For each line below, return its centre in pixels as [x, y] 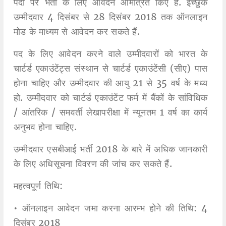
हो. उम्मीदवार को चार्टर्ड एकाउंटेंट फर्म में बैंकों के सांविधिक [110, 98]
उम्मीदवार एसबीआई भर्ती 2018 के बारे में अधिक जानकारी [110, 149]
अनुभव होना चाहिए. [45, 127]
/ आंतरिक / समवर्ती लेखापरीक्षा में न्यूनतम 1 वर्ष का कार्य [110, 112]
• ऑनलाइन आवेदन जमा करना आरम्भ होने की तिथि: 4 [110, 208]
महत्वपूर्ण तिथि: [38, 186]
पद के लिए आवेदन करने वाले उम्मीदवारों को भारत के [110, 54]
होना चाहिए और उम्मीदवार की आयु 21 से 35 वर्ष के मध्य [110, 83]
